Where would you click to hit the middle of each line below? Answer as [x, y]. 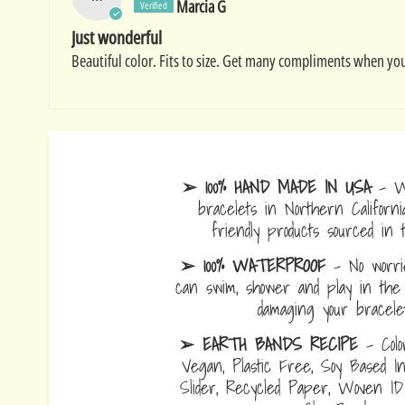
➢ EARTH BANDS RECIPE [269, 344]
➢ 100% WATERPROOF [252, 266]
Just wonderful [116, 38]
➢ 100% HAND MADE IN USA [277, 187]
